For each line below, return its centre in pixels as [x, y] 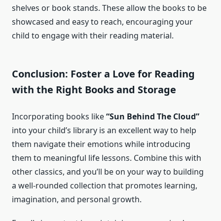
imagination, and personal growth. [77, 200]
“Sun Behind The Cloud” [153, 117]
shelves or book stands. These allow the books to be [109, 8]
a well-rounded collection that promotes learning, [105, 186]
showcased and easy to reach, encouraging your [102, 22]
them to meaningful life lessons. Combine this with [107, 158]
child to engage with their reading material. [93, 36]
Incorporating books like [59, 117]
